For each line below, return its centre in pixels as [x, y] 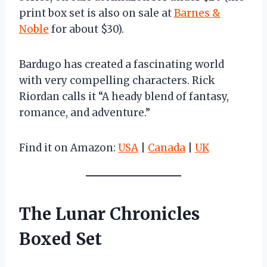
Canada [167, 148]
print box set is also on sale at [97, 13]
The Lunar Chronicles [109, 214]
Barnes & [197, 13]
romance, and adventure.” [85, 112]
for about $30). [86, 29]
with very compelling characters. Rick [117, 80]
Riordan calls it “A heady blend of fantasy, [124, 96]
